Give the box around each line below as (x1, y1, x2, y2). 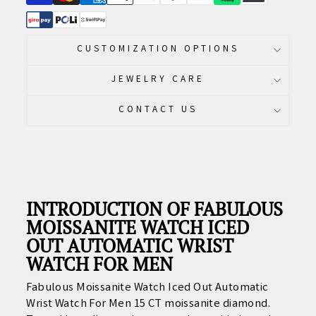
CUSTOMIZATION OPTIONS (77, 42, 239, 56)
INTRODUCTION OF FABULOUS (26, 196, 284, 221)
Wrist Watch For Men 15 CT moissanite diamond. (26, 296, 271, 313)
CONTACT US (119, 103, 197, 117)
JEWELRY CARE (111, 73, 205, 87)
